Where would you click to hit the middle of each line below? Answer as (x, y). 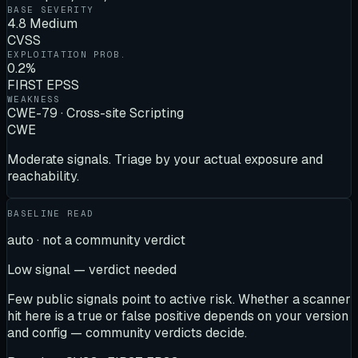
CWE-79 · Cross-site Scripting (95, 113)
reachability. (43, 176)
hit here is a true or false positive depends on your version (178, 316)
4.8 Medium (42, 23)
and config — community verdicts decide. (127, 332)
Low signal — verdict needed (92, 269)
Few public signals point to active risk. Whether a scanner (179, 299)
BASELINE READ (51, 213)
